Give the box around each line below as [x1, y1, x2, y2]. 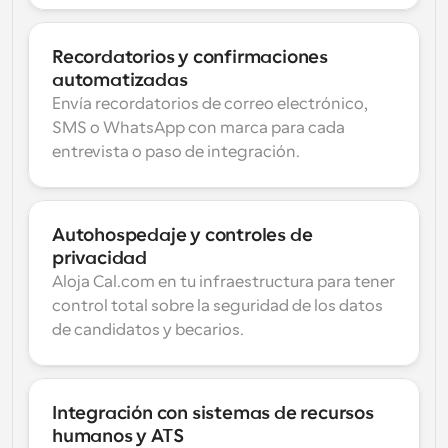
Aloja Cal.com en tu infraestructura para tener [52, 273, 395, 291]
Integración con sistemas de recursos [52, 403, 374, 423]
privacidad [52, 248, 148, 268]
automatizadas [52, 70, 188, 90]
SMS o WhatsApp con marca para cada [52, 119, 345, 137]
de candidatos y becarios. [52, 321, 244, 339]
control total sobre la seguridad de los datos [52, 297, 383, 315]
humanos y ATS [52, 426, 184, 446]
